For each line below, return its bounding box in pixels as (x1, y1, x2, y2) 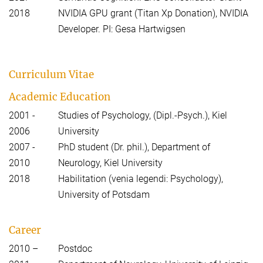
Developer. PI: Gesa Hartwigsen (58, 23, 186, 35)
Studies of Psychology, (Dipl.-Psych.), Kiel (58, 110, 227, 122)
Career (9, 224, 41, 237)
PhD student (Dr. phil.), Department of (58, 141, 210, 153)
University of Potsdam (58, 189, 150, 201)
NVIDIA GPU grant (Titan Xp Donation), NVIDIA (58, 8, 248, 19)
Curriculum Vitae (9, 68, 94, 82)
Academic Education (9, 90, 110, 104)
